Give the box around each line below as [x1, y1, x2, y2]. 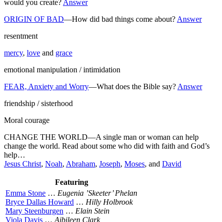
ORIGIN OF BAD [4, 14, 64, 23]
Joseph [99, 159, 120, 168]
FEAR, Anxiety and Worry [4, 82, 89, 91]
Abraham [66, 159, 95, 168]
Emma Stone [5, 188, 46, 197]
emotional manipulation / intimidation [4, 65, 120, 74]
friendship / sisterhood [4, 99, 73, 108]
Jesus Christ [4, 159, 41, 168]
